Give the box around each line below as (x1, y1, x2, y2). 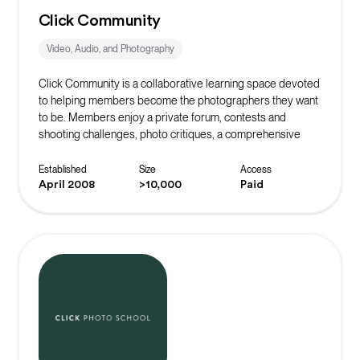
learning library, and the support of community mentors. (38, 144, 301, 157)
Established (38, 163, 87, 175)
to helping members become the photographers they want (38, 93, 318, 107)
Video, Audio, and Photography (46, 43, 174, 55)
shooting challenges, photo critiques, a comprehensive (38, 127, 301, 141)
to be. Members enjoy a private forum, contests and (38, 110, 286, 124)
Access (239, 163, 272, 175)
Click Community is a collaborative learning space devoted (38, 76, 320, 90)
